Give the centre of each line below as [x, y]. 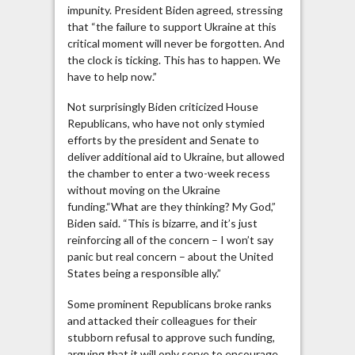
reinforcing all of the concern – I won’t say [170, 240]
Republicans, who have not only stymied [166, 124]
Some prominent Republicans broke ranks [169, 303]
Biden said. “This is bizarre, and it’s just [162, 223]
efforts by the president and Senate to [163, 140]
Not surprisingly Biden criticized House [162, 107]
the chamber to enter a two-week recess [168, 174]
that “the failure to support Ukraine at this [172, 26]
